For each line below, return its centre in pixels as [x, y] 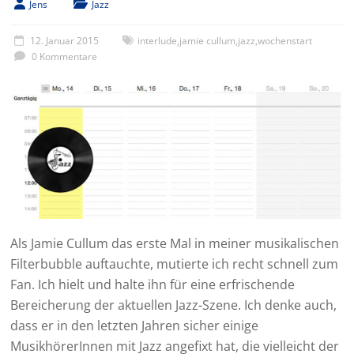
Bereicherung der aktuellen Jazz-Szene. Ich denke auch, [174, 305]
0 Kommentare [64, 56]
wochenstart [285, 41]
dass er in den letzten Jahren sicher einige [135, 325]
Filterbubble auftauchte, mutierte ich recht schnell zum [175, 264]
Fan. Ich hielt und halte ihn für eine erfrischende [153, 284]
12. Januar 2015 [65, 41]
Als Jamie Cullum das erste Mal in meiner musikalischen [175, 243]
